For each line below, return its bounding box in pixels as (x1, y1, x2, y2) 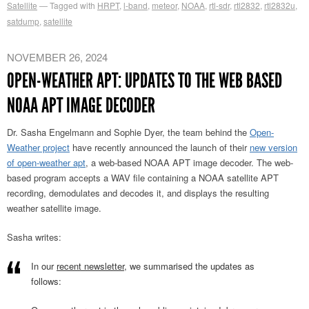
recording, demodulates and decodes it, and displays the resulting (7, 186, 269, 200)
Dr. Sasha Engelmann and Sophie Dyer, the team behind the (7, 126, 250, 139)
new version (250, 141, 297, 154)
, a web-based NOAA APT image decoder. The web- (86, 156, 293, 170)
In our (31, 259, 57, 273)
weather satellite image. (7, 201, 101, 215)
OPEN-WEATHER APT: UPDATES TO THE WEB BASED (7, 68, 282, 94)
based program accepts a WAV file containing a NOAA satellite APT (7, 171, 279, 185)
